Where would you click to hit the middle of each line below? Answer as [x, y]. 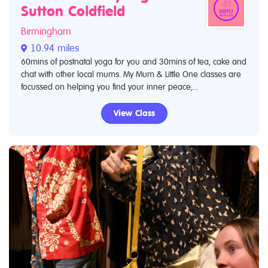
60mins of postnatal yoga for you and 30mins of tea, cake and [134, 62]
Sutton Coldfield [73, 12]
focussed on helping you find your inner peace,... [109, 87]
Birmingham [46, 32]
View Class [134, 113]
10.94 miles [53, 48]
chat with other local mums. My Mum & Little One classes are [131, 74]
